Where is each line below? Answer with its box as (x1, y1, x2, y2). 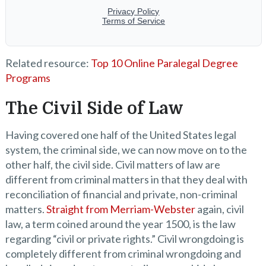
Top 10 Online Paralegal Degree (90, 56, 238, 69)
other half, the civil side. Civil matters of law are (5, 158, 220, 171)
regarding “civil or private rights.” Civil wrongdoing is (5, 232, 244, 245)
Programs (5, 71, 50, 84)
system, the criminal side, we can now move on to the (5, 143, 247, 156)
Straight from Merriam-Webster (46, 202, 195, 216)
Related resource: (5, 56, 91, 69)
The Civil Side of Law (5, 99, 183, 118)
